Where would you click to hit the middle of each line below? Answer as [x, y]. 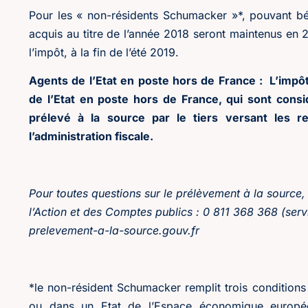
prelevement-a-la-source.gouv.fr [114, 231]
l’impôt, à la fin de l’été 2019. [104, 52]
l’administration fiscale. [91, 136]
